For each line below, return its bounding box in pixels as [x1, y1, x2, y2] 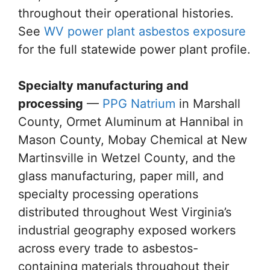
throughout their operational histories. [18, 6, 234, 20]
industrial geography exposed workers [18, 223, 236, 237]
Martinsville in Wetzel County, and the [18, 151, 236, 165]
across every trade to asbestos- [18, 241, 198, 256]
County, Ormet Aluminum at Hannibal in [18, 115, 243, 129]
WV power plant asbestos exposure [44, 24, 246, 39]
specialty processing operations [18, 187, 198, 201]
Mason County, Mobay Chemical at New [18, 133, 247, 147]
